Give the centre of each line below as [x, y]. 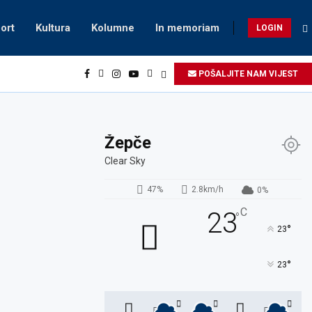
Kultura [53, 28]
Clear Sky [125, 161]
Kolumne [113, 28]
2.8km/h [207, 189]
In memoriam [187, 28]
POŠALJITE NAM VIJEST [247, 74]
